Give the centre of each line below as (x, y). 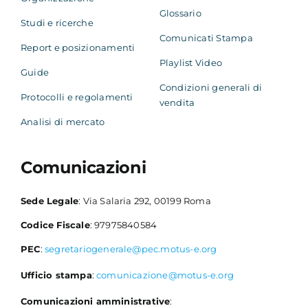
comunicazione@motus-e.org (165, 275)
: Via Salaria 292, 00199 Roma (145, 201)
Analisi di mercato (63, 122)
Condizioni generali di (211, 88)
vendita (177, 103)
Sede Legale (49, 201)
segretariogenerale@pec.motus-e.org (131, 249)
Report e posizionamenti (78, 48)
